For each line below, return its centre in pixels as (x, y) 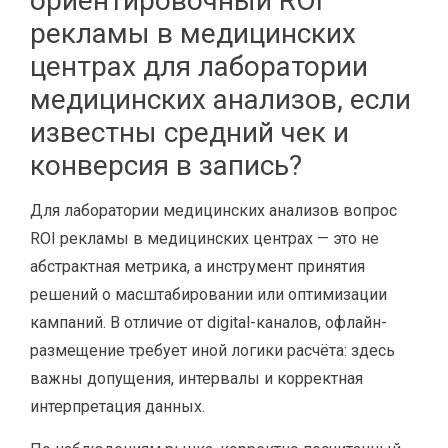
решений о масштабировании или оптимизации (208, 294)
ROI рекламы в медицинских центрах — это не (204, 238)
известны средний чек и (189, 132)
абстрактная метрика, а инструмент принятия (197, 266)
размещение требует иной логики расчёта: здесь (212, 350)
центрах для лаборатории (199, 66)
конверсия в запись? (166, 165)
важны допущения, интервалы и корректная (196, 378)
